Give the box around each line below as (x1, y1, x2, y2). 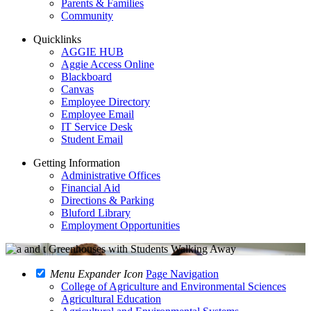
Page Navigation (146, 268, 219, 280)
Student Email (61, 133, 123, 145)
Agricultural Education (61, 293, 161, 305)
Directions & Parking (61, 194, 154, 206)
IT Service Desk (61, 121, 133, 133)
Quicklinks (33, 33, 81, 45)
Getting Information (33, 157, 120, 169)
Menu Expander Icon (50, 268, 143, 280)
